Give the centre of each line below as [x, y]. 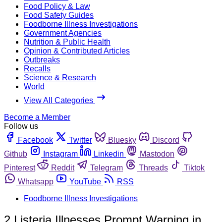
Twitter [81, 140]
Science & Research [60, 77]
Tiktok [194, 167]
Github [16, 154]
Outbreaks [42, 59]
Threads [153, 167]
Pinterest [20, 167]
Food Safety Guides [59, 15]
